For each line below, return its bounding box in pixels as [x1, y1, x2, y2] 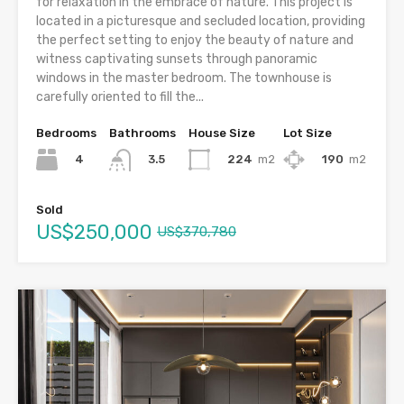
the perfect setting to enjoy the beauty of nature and [36, 32, 353, 49]
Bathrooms [109, 126, 176, 141]
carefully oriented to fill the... [36, 89, 204, 106]
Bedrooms [36, 126, 96, 141]
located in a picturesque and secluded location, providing [36, 14, 365, 30]
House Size [188, 126, 255, 141]
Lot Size [283, 126, 332, 141]
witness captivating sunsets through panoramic [36, 51, 317, 68]
